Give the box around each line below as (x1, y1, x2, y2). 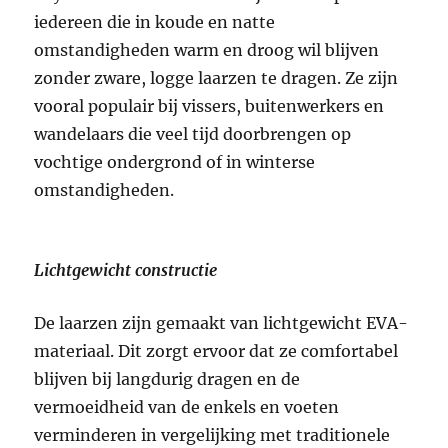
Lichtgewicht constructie (34, 260, 218, 281)
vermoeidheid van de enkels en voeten (34, 397, 340, 418)
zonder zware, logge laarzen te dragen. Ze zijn (34, 68, 399, 89)
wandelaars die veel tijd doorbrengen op (34, 124, 352, 145)
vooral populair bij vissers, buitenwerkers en (34, 96, 385, 117)
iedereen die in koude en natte (34, 12, 276, 33)
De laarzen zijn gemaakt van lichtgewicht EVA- (34, 313, 409, 334)
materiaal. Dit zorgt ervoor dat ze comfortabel (34, 341, 399, 362)
